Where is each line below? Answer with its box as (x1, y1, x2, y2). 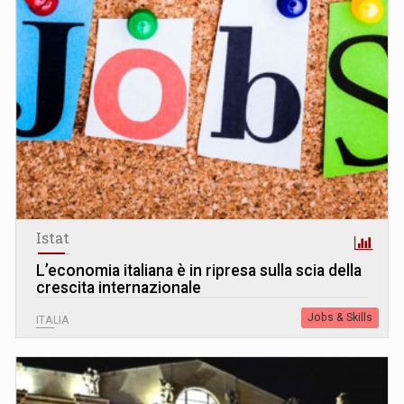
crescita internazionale (36, 278, 201, 297)
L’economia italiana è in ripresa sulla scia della (36, 261, 362, 280)
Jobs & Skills (308, 310, 372, 324)
